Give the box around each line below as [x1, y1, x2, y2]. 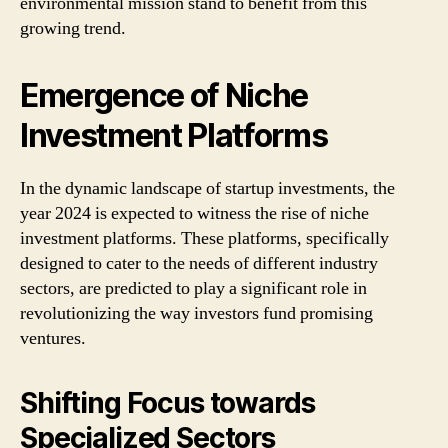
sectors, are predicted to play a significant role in [20, 276, 367, 300]
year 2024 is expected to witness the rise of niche [20, 201, 369, 225]
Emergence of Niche [20, 75, 309, 115]
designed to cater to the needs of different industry [20, 251, 378, 275]
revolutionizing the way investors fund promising [20, 301, 373, 325]
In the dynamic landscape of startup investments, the [20, 176, 395, 200]
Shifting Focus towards [20, 385, 315, 420]
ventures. [20, 326, 86, 350]
